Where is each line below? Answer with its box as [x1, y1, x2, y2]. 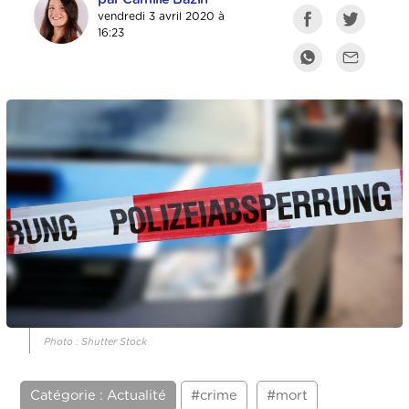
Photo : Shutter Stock [44, 337, 148, 348]
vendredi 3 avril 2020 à [98, 11, 225, 23]
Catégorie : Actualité [30, 389, 167, 404]
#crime [191, 389, 238, 404]
